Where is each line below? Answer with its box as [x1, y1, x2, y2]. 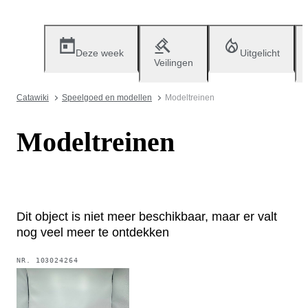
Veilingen [154, 57, 193, 68]
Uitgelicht [240, 47, 280, 58]
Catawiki [16, 93, 49, 102]
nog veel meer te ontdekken [16, 225, 169, 239]
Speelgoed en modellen [62, 93, 152, 102]
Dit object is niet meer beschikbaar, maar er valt [16, 209, 277, 223]
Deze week [76, 47, 124, 58]
